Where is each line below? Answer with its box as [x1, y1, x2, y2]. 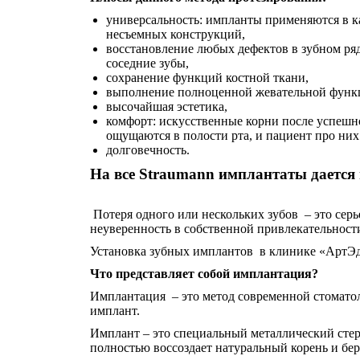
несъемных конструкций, [106, 27, 245, 41]
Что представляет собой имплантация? [90, 267, 318, 280]
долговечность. [106, 143, 190, 157]
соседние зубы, [106, 56, 189, 70]
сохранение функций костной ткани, [106, 71, 309, 84]
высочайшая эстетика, [106, 100, 227, 113]
